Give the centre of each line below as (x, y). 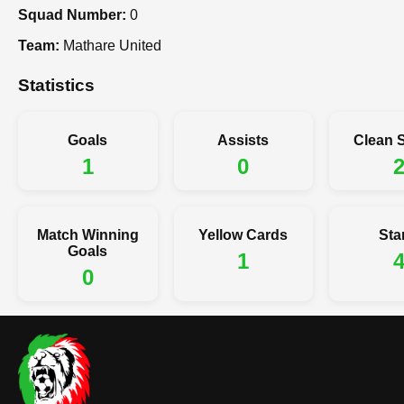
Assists (243, 141)
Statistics (56, 85)
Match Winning (87, 235)
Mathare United (110, 45)
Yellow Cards (243, 235)
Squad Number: (72, 14)
